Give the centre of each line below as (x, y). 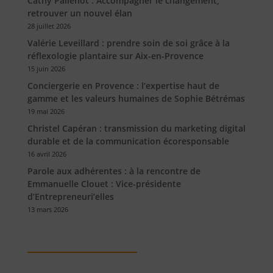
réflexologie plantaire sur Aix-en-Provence (115, 56)
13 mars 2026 (48, 210)
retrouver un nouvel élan (80, 13)
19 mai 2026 (46, 112)
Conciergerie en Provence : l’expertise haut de (123, 86)
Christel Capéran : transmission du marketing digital (136, 129)
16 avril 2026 (47, 154)
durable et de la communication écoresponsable (128, 141)
